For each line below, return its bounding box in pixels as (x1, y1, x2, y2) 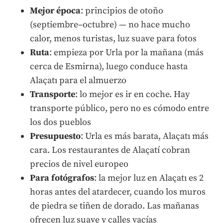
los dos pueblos (30, 116, 91, 128)
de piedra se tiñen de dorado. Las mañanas (30, 200, 199, 212)
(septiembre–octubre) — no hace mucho (30, 18, 190, 30)
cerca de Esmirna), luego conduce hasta (30, 60, 188, 72)
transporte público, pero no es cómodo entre (30, 102, 209, 114)
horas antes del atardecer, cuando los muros (30, 186, 206, 198)
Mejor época (30, 4, 81, 16)
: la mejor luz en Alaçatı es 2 (94, 172, 204, 184)
